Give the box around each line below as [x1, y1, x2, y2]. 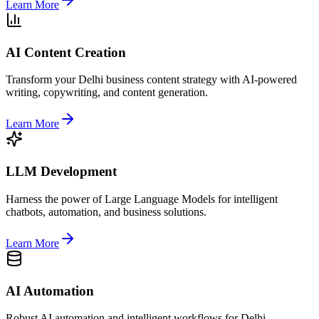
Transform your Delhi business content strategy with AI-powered [6, 73, 297, 86]
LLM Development [6, 164, 117, 179]
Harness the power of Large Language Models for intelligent [6, 192, 278, 205]
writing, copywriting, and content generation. [6, 86, 208, 99]
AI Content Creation [6, 44, 126, 60]
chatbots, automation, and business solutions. [6, 205, 206, 218]
